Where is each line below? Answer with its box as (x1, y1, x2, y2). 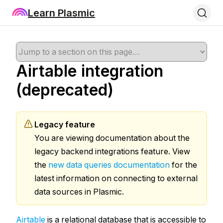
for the (170, 160, 197, 170)
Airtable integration (16, 61, 163, 81)
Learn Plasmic (28, 6, 95, 19)
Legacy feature (34, 119, 95, 129)
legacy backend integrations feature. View (34, 146, 190, 156)
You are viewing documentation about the (34, 133, 190, 143)
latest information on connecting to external (34, 173, 198, 183)
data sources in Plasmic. (34, 187, 124, 197)
